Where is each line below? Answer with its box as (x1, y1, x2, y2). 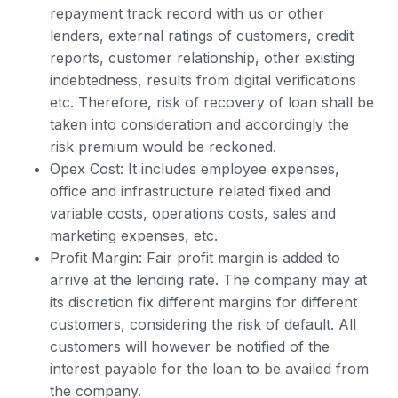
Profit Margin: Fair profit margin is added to (50, 249, 340, 267)
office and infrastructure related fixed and (50, 182, 330, 200)
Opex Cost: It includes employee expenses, (50, 160, 339, 178)
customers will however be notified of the (50, 338, 330, 355)
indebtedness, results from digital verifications (50, 71, 356, 89)
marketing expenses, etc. (50, 227, 218, 244)
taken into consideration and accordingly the (50, 115, 349, 133)
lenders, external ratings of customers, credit (50, 27, 354, 44)
